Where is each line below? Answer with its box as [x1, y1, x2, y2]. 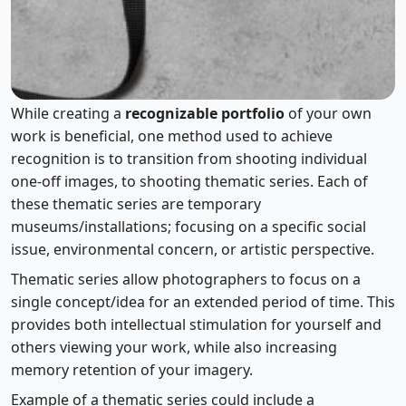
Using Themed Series [11, 65, 241, 97]
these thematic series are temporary [11, 194, 261, 214]
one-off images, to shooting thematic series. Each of [11, 171, 368, 191]
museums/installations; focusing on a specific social [11, 217, 366, 237]
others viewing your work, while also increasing [11, 337, 337, 357]
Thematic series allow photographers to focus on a [11, 269, 361, 289]
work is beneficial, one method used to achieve [11, 126, 333, 146]
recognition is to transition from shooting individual [11, 149, 367, 169]
